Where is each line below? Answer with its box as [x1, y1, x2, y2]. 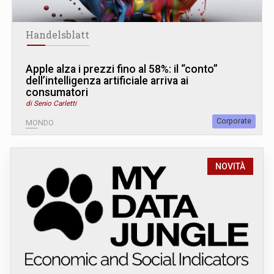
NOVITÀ [215, 161, 245, 172]
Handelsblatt [26, 29, 89, 42]
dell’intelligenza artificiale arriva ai [26, 75, 188, 87]
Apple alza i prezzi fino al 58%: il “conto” [26, 63, 218, 76]
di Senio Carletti [26, 99, 76, 108]
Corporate [217, 117, 251, 126]
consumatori [26, 86, 88, 99]
